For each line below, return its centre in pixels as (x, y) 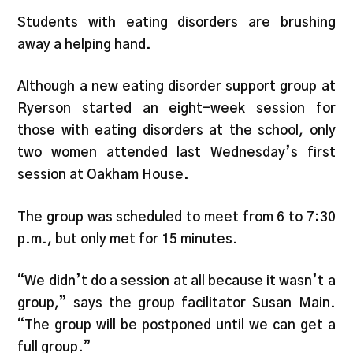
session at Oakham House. (104, 175)
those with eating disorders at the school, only (176, 131)
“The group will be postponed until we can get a (176, 325)
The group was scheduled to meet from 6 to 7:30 (176, 217)
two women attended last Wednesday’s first (176, 153)
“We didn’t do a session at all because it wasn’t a (176, 281)
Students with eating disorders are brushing (176, 22)
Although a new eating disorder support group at (176, 87)
